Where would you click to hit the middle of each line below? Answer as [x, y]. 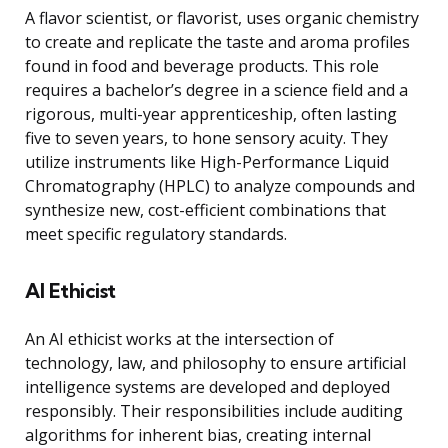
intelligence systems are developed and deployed [207, 387]
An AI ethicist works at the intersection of [179, 339]
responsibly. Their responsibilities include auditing [214, 411]
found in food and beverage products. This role [202, 66]
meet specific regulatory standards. [156, 234]
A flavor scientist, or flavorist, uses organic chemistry [222, 18]
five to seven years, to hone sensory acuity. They [206, 138]
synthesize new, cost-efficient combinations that [205, 210]
